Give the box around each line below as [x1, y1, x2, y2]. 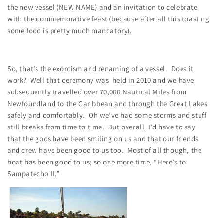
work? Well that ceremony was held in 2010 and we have [7, 75, 195, 85]
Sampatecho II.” [7, 168, 60, 178]
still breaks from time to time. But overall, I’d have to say [7, 122, 196, 131]
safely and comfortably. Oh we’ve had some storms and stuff [7, 110, 207, 120]
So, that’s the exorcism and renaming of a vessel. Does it [7, 63, 194, 73]
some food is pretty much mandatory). [7, 25, 132, 35]
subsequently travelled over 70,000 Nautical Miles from [7, 87, 187, 96]
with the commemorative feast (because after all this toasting [7, 14, 210, 23]
